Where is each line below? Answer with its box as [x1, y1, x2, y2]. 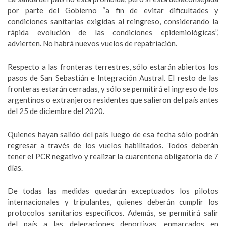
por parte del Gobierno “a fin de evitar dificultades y [8, 6, 218, 15]
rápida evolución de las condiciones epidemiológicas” [8, 28, 217, 37]
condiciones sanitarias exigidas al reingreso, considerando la [8, 17, 218, 26]
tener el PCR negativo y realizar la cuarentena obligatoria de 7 [8, 152, 218, 161]
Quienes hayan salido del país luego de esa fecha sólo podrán [8, 130, 218, 139]
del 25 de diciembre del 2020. [8, 106, 104, 116]
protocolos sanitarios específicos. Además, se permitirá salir [8, 208, 218, 217]
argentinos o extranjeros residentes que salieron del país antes [8, 95, 218, 104]
